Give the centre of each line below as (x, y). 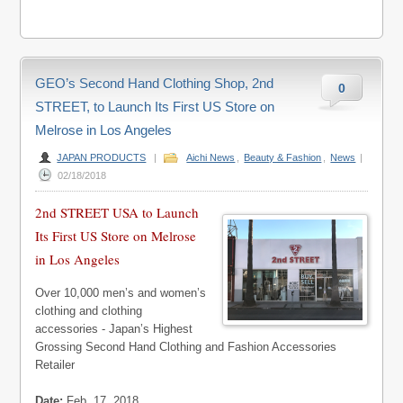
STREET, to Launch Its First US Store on (155, 107)
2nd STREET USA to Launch (117, 212)
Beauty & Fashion (283, 157)
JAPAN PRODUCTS (102, 157)
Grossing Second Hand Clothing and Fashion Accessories (186, 347)
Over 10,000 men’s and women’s (121, 293)
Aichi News (211, 157)
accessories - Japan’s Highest (114, 329)
